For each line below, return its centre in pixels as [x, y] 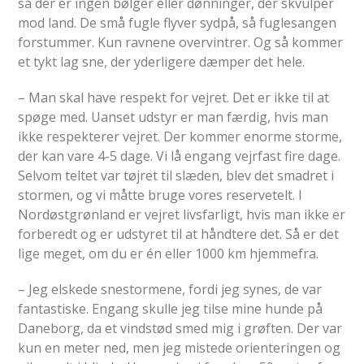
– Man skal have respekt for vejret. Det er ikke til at [174, 97]
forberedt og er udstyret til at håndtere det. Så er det [179, 234]
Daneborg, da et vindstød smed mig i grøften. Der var [180, 328]
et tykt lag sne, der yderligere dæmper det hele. [162, 61]
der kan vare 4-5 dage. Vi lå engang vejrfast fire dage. [180, 156]
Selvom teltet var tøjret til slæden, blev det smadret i [176, 175]
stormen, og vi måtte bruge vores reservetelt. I [160, 195]
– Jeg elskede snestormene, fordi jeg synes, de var [170, 289]
